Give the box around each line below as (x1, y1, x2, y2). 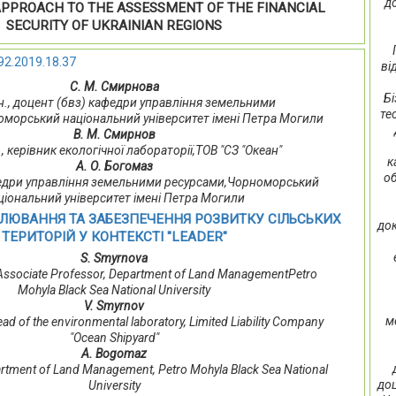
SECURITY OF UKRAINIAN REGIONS (6, 18, 223, 34)
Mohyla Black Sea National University (18, 283, 211, 298)
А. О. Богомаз (75, 159, 153, 174)
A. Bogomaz (81, 346, 148, 362)
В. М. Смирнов (72, 127, 156, 142)
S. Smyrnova (80, 251, 148, 266)
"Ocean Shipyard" (69, 331, 159, 346)
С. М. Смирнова (69, 80, 159, 95)
